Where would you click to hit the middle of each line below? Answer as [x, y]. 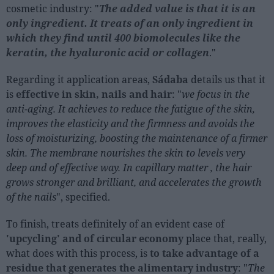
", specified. [83, 197]
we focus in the [216, 94]
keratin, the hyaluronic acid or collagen [108, 52]
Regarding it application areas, [79, 79]
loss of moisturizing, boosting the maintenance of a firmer [137, 138]
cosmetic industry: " [53, 8]
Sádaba [172, 79]
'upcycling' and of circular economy [96, 238]
